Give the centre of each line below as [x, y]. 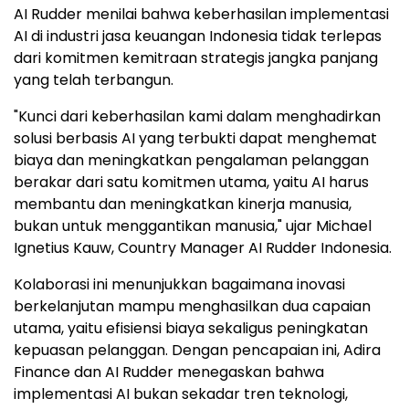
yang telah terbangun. [94, 79]
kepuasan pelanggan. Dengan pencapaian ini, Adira [197, 350]
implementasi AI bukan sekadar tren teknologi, [181, 393]
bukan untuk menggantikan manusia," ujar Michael [193, 225]
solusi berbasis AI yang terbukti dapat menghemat [195, 138]
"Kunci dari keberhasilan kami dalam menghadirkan [197, 116]
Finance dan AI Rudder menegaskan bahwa [169, 372]
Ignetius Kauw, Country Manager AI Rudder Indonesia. [203, 247]
